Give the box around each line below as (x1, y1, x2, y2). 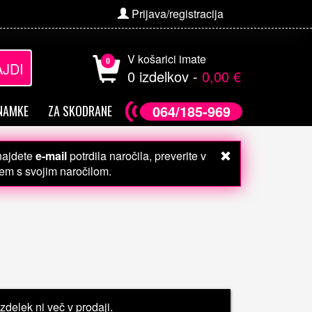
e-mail (35, 147, 67, 164)
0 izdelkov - (127, 66, 202, 86)
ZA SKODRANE (48, 101, 112, 120)
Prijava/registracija (129, 6, 224, 22)
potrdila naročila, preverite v (66, 147, 206, 164)
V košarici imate (127, 51, 206, 67)
